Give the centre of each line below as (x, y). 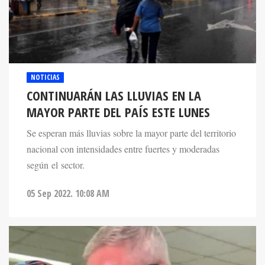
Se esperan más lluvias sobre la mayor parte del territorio (131, 133)
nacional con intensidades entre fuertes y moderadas (123, 149)
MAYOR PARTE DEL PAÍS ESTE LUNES (118, 112)
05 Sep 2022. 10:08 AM (68, 193)
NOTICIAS (45, 77)
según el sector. (56, 165)
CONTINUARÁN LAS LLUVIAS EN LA (114, 96)
